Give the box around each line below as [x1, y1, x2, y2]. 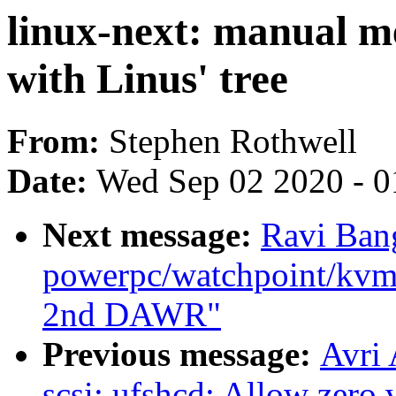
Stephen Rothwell [109, 122, 357, 161]
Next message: [42, 216, 261, 255]
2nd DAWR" [42, 295, 221, 334]
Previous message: [42, 335, 320, 374]
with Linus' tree [7, 56, 288, 102]
